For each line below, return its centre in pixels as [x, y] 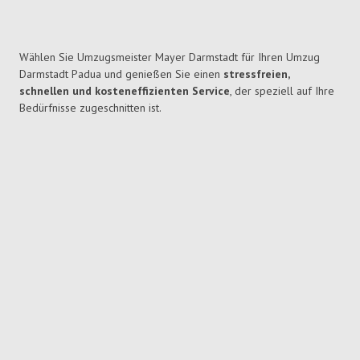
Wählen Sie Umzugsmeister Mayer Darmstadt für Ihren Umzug [170, 57]
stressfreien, [256, 74]
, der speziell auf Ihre [282, 91]
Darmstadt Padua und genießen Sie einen [121, 74]
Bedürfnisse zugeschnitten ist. [90, 108]
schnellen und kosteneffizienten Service [125, 91]
